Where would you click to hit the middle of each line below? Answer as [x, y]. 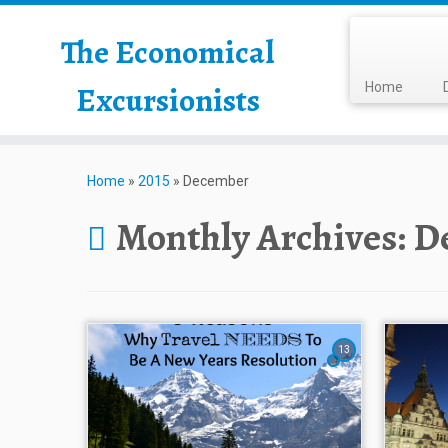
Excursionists [167, 100]
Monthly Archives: [264, 237]
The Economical [168, 52]
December [216, 181]
